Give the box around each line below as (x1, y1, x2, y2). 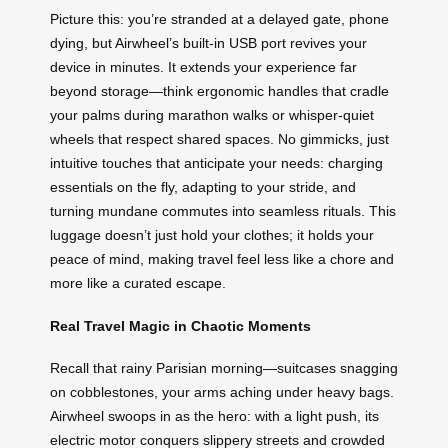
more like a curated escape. (50, 274, 226, 291)
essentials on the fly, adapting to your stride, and (50, 178, 356, 195)
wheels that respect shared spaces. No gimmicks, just (50, 130, 389, 147)
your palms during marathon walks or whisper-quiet (50, 106, 374, 123)
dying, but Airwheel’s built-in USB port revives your (50, 34, 367, 51)
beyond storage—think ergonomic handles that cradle (50, 82, 389, 99)
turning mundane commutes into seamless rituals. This (50, 202, 396, 219)
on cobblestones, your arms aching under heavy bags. (50, 384, 394, 401)
